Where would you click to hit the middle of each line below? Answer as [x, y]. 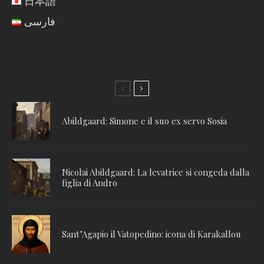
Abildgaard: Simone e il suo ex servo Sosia [144, 121]
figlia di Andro [90, 183]
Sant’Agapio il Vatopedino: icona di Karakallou [151, 234]
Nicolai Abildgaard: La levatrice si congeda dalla [156, 172]
